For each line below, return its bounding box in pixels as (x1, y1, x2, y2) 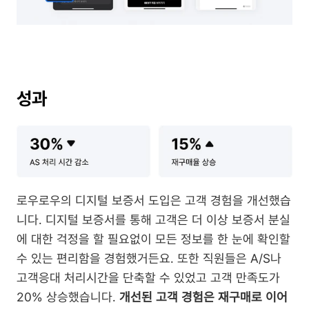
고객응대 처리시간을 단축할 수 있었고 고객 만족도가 (17, 270, 280, 286)
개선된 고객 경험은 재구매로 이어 (119, 290, 288, 305)
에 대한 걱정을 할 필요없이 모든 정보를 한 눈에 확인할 (17, 232, 290, 247)
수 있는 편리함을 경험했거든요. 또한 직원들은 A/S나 (17, 251, 281, 266)
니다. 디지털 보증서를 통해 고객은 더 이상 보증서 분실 (17, 212, 290, 228)
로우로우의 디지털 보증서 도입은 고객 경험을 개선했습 (17, 193, 291, 208)
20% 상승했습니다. (17, 290, 119, 305)
